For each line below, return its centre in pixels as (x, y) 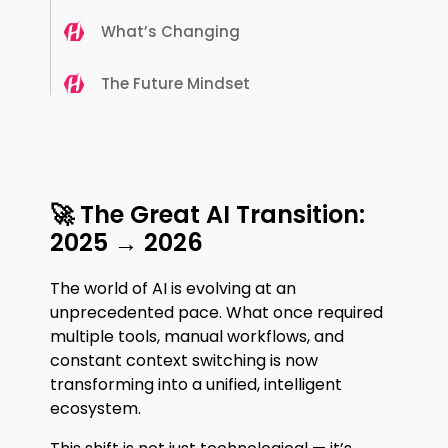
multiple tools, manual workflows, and (197, 336)
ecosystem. (95, 408)
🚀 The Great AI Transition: (207, 214)
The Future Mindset (175, 83)
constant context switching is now (184, 360)
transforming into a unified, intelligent (196, 384)
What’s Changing (170, 31)
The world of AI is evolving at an (173, 288)
